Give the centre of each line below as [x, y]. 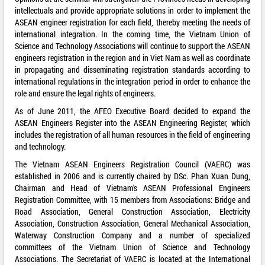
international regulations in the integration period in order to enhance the [132, 82]
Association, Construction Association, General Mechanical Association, [132, 224]
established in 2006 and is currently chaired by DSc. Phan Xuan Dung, [132, 176]
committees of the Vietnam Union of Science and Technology [132, 247]
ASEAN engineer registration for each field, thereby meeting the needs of [132, 22]
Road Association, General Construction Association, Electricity [132, 212]
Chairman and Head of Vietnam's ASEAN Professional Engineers [132, 188]
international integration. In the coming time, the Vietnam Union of [132, 34]
